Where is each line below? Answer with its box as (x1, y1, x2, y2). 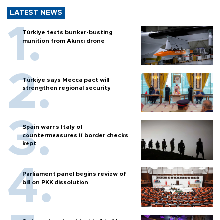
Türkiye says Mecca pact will (22, 77, 109, 83)
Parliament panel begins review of (22, 171, 126, 177)
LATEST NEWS (10, 9, 62, 17)
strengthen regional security (22, 85, 110, 91)
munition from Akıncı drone (22, 38, 105, 44)
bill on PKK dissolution (22, 179, 88, 186)
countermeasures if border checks (22, 132, 128, 138)
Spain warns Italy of (22, 124, 83, 130)
